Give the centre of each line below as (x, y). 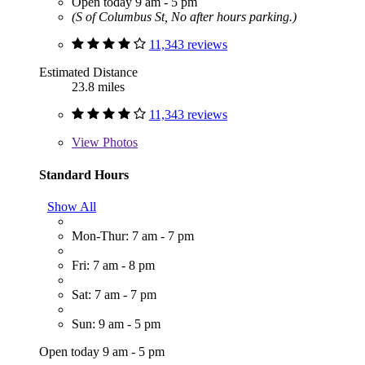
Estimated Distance (88, 73)
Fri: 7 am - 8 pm (113, 265)
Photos (119, 143)
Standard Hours (84, 174)
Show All (72, 206)
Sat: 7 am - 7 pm (114, 294)
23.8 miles (98, 87)
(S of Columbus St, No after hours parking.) (184, 17)
